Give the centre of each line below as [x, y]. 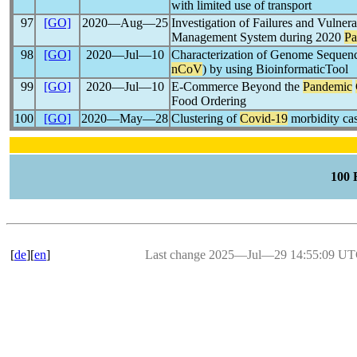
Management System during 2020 [258, 37]
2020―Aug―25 [125, 23]
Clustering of [206, 118]
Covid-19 [264, 118]
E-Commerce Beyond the [237, 86]
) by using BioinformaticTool [275, 69]
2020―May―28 [125, 118]
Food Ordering [209, 101]
